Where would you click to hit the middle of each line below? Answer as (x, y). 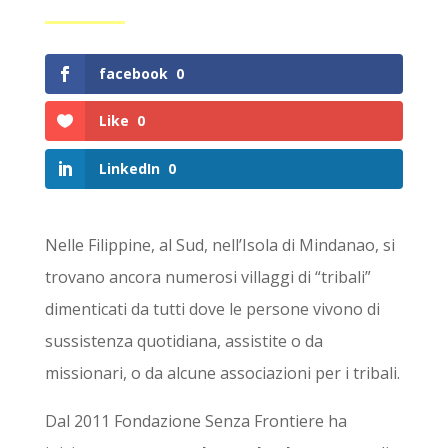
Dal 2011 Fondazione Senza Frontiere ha (195, 420)
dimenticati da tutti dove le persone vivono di (212, 308)
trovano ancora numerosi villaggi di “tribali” (207, 276)
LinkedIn (129, 168)
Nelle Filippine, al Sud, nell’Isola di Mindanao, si (219, 244)
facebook (133, 74)
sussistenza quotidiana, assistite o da (183, 340)
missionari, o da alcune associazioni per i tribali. (222, 372)
